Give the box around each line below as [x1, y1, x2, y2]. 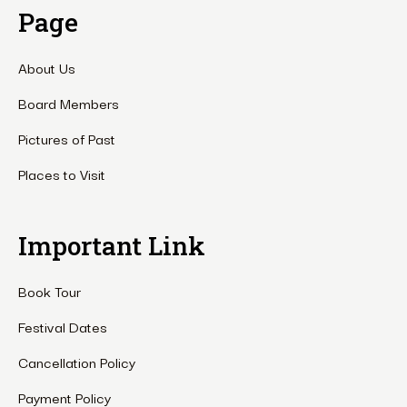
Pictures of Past [18, 127, 115, 150]
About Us [18, 56, 75, 79]
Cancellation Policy [18, 351, 135, 373]
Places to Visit [18, 163, 105, 185]
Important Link [18, 229, 205, 263]
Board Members [18, 92, 119, 114]
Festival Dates [18, 315, 107, 338]
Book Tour [18, 280, 81, 303]
